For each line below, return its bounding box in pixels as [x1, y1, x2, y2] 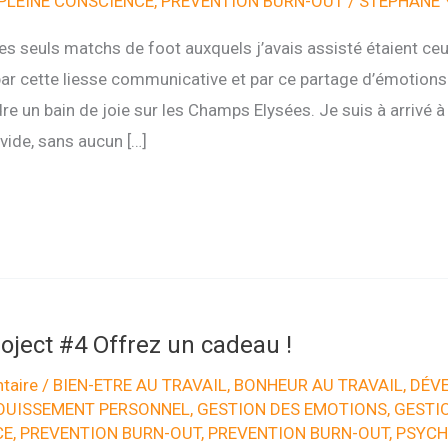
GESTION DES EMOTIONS [196, 399, 387, 420]
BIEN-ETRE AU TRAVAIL [52, 375, 227, 396]
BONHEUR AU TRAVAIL [233, 375, 403, 396]
